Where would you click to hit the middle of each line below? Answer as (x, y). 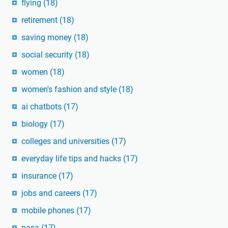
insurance (40, 176)
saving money (48, 37)
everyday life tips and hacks (72, 158)
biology (36, 124)
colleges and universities (66, 141)
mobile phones (49, 210)
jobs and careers (52, 193)
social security (48, 54)
